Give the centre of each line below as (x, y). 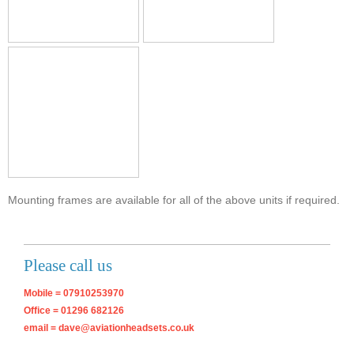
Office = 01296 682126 (74, 311)
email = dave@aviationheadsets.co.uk (109, 328)
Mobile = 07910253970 (74, 294)
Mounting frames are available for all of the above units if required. (174, 200)
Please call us (68, 265)
